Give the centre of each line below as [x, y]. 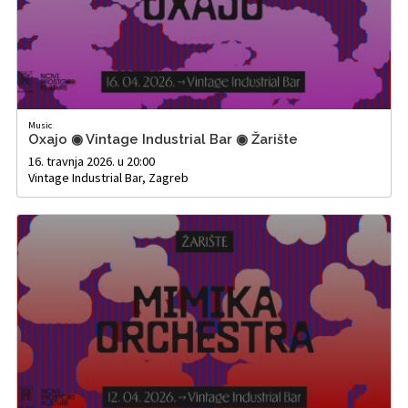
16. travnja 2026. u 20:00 [92, 161]
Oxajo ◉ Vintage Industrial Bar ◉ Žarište [163, 139]
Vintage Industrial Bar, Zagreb [108, 177]
